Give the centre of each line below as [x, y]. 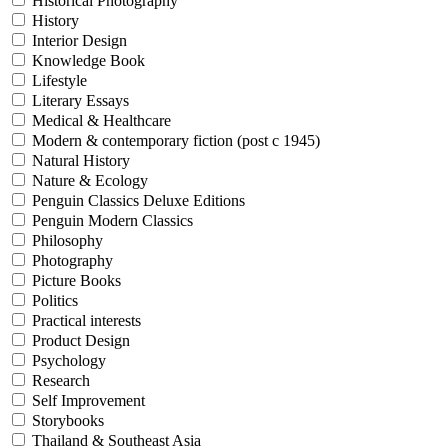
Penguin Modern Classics [112, 220]
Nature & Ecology [90, 180]
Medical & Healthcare [101, 120]
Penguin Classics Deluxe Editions [138, 200]
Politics [55, 300]
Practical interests [86, 320]
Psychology [69, 360]
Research [61, 380]
